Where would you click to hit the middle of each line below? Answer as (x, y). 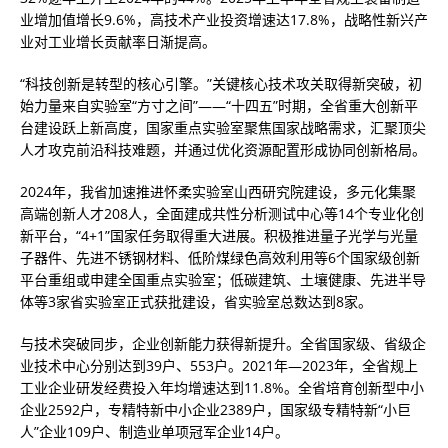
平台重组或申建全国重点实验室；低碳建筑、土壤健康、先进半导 (223, 279)
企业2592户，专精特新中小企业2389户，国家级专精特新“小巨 (215, 409)
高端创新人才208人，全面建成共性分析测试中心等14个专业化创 (222, 213)
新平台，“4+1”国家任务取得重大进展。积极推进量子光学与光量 (219, 235)
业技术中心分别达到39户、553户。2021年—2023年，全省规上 (219, 365)
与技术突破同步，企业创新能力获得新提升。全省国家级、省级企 (223, 343)
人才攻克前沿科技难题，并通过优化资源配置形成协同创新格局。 (223, 149)
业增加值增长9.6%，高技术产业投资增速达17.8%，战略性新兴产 (224, 19)
